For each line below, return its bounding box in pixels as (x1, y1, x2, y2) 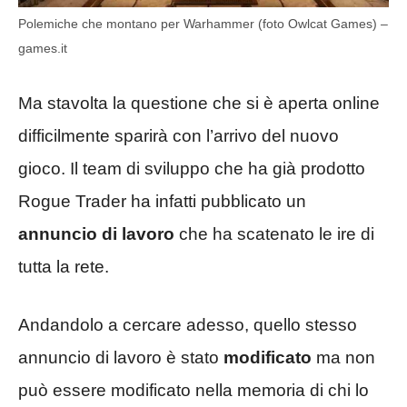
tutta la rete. (18, 256, 109, 276)
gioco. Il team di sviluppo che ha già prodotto (18, 158, 365, 178)
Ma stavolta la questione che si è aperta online (18, 93, 380, 113)
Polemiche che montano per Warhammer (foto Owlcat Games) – (18, 16, 388, 32)
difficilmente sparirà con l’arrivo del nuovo (18, 125, 339, 145)
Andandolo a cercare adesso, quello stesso (18, 315, 357, 335)
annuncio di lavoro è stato (18, 348, 223, 368)
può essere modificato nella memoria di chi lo (18, 381, 369, 401)
